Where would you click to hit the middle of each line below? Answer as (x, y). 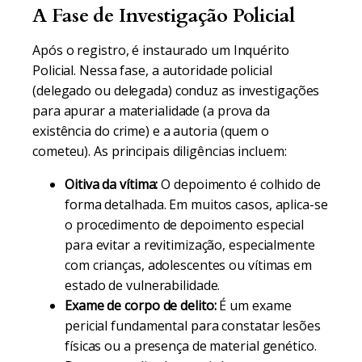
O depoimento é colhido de (239, 184)
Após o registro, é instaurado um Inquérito (161, 50)
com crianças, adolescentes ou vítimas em (188, 265)
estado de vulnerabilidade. (143, 285)
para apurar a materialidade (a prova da (152, 111)
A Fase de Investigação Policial (164, 16)
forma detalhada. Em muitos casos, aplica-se (196, 204)
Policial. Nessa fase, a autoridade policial (152, 70)
